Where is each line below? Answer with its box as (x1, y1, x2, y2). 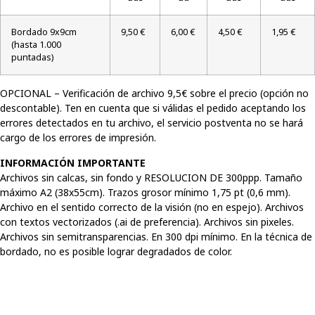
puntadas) (11, 51, 53, 64)
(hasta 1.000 (11, 39, 61, 51)
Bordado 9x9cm (11, 26, 77, 39)
